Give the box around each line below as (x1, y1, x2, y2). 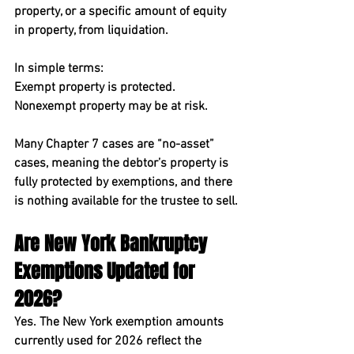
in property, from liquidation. (14, 23, 168, 39)
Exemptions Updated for (14, 258, 199, 285)
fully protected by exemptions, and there (14, 175, 235, 190)
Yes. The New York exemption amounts (14, 314, 227, 330)
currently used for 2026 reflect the (14, 333, 205, 349)
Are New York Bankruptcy (14, 230, 212, 258)
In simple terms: (14, 61, 104, 77)
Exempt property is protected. (14, 80, 179, 96)
